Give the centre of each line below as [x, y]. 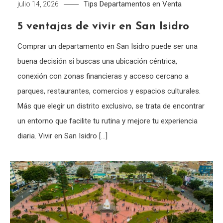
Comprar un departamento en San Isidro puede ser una [108, 46]
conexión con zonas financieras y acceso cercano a [103, 76]
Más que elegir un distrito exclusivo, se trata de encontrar [111, 106]
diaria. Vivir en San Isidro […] [63, 136]
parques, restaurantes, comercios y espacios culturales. [109, 91]
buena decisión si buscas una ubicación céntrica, [98, 61]
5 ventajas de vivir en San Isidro [104, 26]
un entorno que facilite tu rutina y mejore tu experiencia [108, 121]
